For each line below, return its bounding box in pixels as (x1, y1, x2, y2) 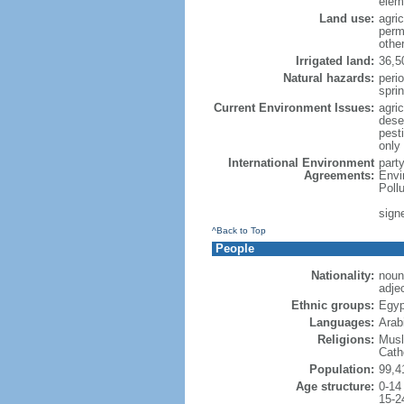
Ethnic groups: (290, 298, 374, 312)
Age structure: (295, 380, 374, 393)
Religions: (317, 333, 374, 346)
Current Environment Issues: (213, 101, 374, 115)
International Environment (227, 156, 374, 170)
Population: (308, 363, 374, 376)
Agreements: (303, 169, 374, 182)
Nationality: (310, 269, 374, 282)
